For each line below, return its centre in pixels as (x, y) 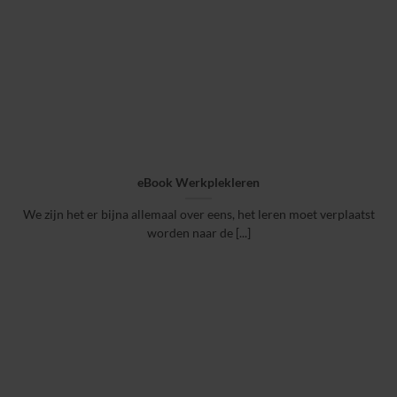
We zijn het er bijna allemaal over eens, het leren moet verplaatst (198, 215)
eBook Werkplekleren (198, 183)
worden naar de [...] (198, 234)
